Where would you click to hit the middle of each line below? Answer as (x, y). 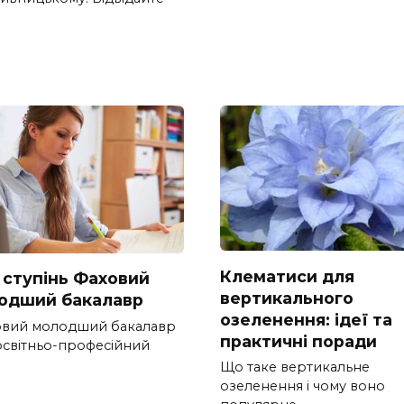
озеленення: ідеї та (306, 319)
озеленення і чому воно (303, 386)
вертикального (287, 298)
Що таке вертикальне (295, 367)
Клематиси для (287, 276)
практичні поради (298, 341)
